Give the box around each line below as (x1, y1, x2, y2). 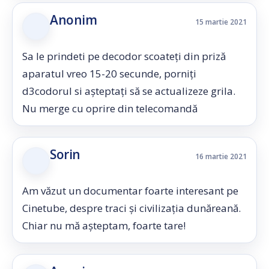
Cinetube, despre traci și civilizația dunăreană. (22, 201, 241, 215)
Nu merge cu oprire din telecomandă (22, 101, 198, 115)
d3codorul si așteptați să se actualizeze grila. (22, 84, 235, 98)
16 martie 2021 (195, 151, 247, 162)
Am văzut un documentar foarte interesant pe (22, 184, 238, 198)
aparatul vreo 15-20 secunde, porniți (22, 67, 196, 80)
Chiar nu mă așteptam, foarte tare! (22, 219, 186, 232)
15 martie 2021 (195, 17, 247, 27)
